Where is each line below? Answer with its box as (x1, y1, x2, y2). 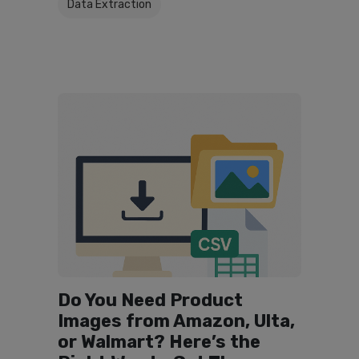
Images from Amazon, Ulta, (58, 310, 295, 332)
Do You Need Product (58, 289, 243, 311)
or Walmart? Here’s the (58, 331, 260, 353)
